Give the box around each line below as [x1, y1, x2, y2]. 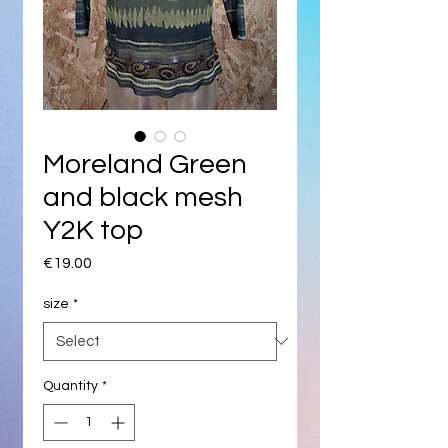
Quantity [43, 378, 98, 393]
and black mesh [43, 182, 243, 212]
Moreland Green [43, 149, 247, 179]
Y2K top [43, 215, 143, 245]
